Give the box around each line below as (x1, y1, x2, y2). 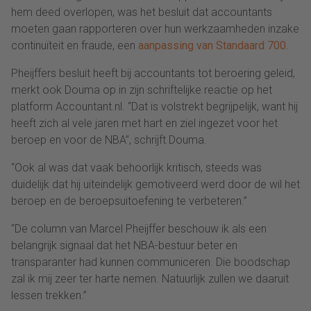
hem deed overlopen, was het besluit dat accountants (11, 6, 272, 19)
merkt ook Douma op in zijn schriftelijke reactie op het (11, 83, 272, 97)
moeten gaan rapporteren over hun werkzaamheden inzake (11, 22, 299, 36)
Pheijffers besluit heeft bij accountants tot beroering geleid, (11, 67, 295, 81)
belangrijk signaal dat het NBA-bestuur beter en (11, 239, 237, 253)
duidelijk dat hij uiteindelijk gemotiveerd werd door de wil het (11, 178, 300, 192)
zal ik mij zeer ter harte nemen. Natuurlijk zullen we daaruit (11, 272, 289, 286)
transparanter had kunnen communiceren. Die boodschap (11, 255, 290, 269)
